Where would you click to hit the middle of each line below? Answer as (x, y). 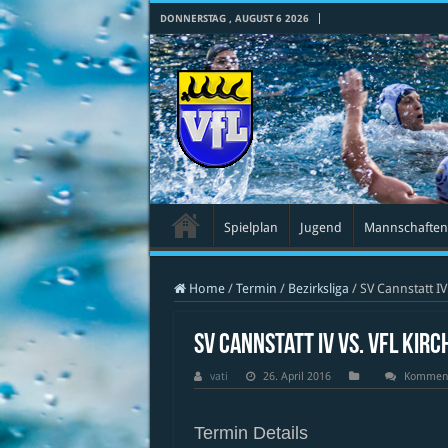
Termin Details (250, 433)
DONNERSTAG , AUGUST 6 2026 (234, 18)
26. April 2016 (296, 376)
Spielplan (250, 227)
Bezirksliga (318, 288)
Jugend (320, 227)
